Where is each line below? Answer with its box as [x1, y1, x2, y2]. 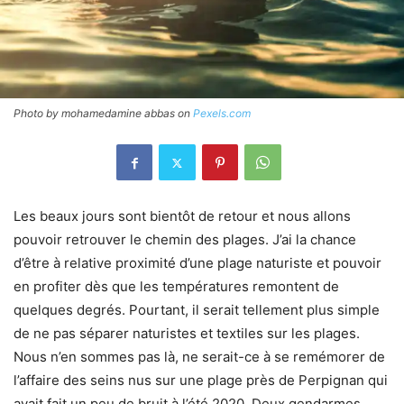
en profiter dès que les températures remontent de [14, 278, 339, 296]
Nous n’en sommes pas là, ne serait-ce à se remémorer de [14, 348, 385, 366]
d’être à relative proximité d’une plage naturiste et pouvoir [14, 254, 381, 272]
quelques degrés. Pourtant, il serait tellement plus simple [14, 301, 380, 319]
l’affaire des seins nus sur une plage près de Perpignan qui [14, 372, 388, 390]
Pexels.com [193, 106, 251, 121]
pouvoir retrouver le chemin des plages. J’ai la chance [14, 231, 356, 249]
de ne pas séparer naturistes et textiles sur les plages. [14, 325, 360, 343]
